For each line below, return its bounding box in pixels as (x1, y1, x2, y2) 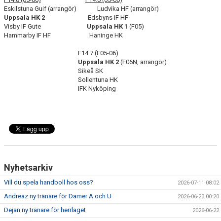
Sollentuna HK (4, 76, 118, 83)
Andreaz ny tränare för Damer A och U (4, 192, 111, 200)
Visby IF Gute (4, 23, 87, 30)
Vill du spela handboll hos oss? (4, 179, 93, 186)
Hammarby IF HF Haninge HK (4, 32, 123, 39)
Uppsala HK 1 (87, 23, 128, 30)
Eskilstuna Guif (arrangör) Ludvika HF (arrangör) (4, 5, 159, 12)
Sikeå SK (4, 67, 103, 74)
